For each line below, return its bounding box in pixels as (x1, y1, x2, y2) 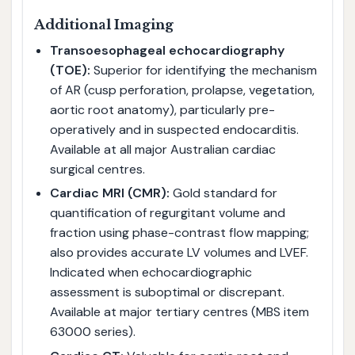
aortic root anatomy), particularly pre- (49, 101, 275, 118)
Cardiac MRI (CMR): (49, 185, 170, 202)
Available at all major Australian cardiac (49, 140, 276, 158)
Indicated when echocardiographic (49, 264, 252, 281)
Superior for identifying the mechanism (90, 61, 317, 78)
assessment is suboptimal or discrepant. (49, 284, 284, 301)
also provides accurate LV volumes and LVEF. (49, 244, 308, 261)
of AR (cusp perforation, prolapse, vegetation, (49, 81, 315, 98)
